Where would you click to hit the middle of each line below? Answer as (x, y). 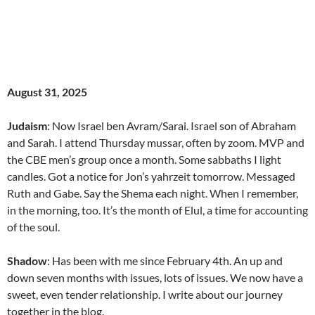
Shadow (27, 260)
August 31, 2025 (47, 91)
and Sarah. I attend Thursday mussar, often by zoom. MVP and (156, 142)
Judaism (27, 125)
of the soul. (33, 226)
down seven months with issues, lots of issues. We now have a (155, 277)
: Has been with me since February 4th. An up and (165, 260)
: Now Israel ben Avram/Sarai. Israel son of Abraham (172, 125)
